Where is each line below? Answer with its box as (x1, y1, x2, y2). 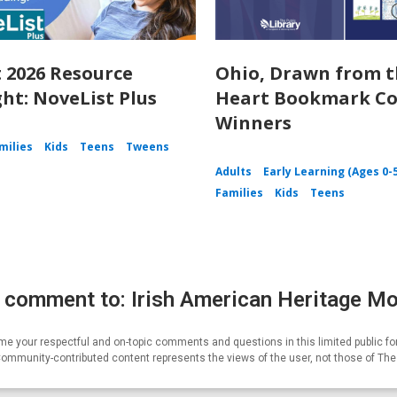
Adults (215, 164, 253, 180)
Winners (215, 111, 292, 136)
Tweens (126, 139, 169, 155)
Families (215, 185, 264, 201)
